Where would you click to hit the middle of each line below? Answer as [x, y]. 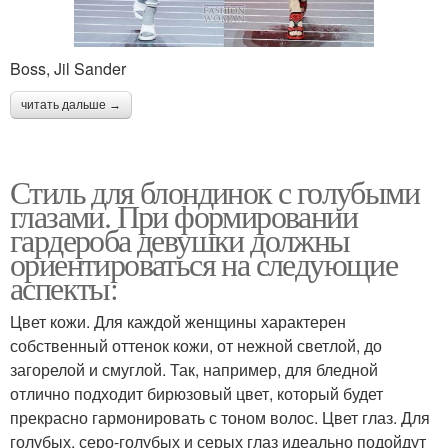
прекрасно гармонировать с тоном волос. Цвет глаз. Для [220, 418]
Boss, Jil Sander [68, 69]
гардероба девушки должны [180, 240]
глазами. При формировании [183, 216]
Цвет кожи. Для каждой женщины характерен [178, 322]
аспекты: [64, 288]
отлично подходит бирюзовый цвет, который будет [196, 394]
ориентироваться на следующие [204, 264]
